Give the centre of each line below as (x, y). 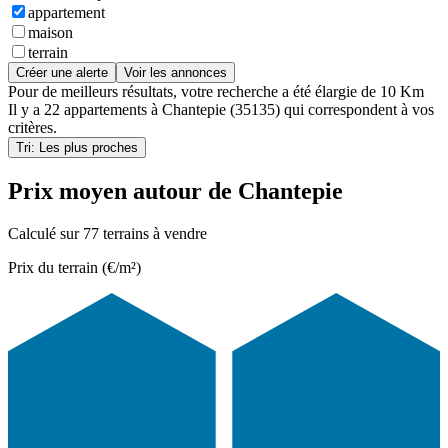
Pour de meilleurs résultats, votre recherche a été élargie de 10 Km (216, 92)
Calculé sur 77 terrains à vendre (107, 233)
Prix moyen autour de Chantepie (175, 191)
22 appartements (95, 110)
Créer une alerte (62, 73)
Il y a (26, 110)
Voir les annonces (175, 73)
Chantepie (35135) (221, 110)
